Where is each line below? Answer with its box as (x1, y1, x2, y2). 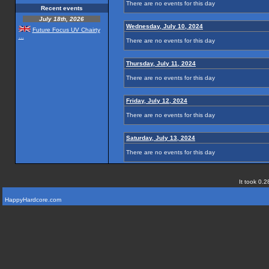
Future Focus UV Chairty (32, 26, 100, 33)
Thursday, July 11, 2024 (126, 60, 196, 67)
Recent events (40, 5, 83, 11)
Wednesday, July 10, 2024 (126, 23, 203, 29)
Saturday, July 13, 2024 (126, 134, 195, 141)
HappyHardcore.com (5, 196, 61, 203)
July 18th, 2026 (39, 16, 84, 22)
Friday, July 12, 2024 (126, 97, 187, 104)
